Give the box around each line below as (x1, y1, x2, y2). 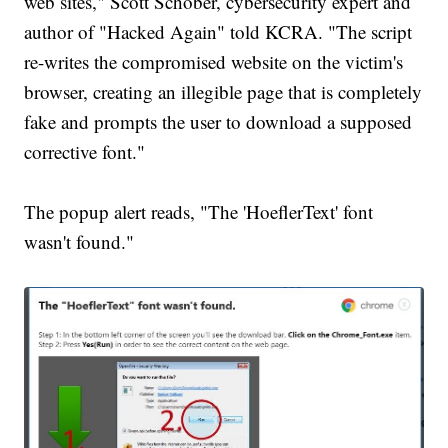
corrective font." (24, 138, 146, 164)
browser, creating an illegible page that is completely (24, 78, 423, 104)
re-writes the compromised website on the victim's (24, 48, 404, 74)
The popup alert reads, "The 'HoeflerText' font (24, 198, 374, 224)
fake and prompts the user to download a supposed (24, 108, 413, 134)
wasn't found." (24, 228, 141, 254)
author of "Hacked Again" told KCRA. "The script (24, 18, 413, 44)
